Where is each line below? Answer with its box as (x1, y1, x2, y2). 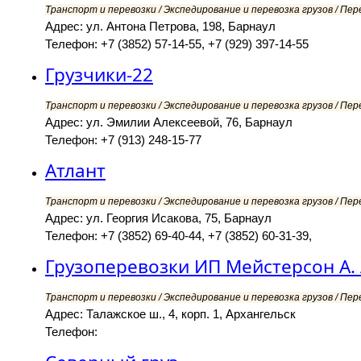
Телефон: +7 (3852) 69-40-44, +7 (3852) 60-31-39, (45, 229, 312, 243)
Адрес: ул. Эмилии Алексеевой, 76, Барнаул (45, 115, 293, 130)
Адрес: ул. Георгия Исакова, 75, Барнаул (45, 211, 272, 226)
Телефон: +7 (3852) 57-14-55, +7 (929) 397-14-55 (45, 37, 309, 52)
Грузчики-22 (45, 62, 153, 88)
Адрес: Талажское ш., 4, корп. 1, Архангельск (45, 307, 296, 322)
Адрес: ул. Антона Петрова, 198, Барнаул (45, 19, 276, 34)
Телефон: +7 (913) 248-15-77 (45, 133, 201, 147)
